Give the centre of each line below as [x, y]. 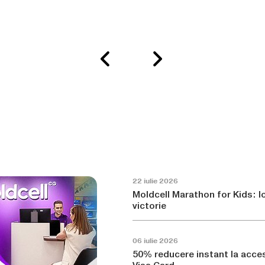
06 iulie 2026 [155, 241]
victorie [149, 206]
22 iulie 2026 [155, 181]
